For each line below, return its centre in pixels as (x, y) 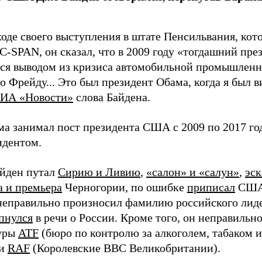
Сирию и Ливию (99, 172)
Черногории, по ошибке (125, 187)
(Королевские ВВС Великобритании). (125, 248)
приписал (211, 187)
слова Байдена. (112, 97)
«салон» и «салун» (193, 172)
